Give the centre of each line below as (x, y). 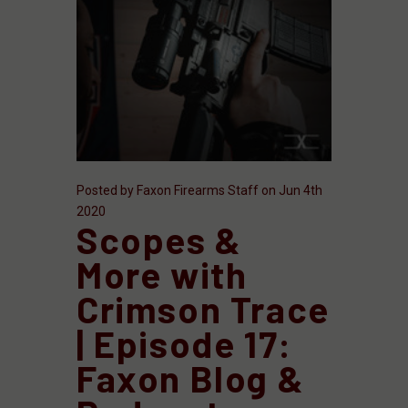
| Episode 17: (184, 343)
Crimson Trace (203, 308)
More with (162, 274)
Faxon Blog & (191, 377)
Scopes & (159, 239)
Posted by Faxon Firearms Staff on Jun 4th (199, 190)
